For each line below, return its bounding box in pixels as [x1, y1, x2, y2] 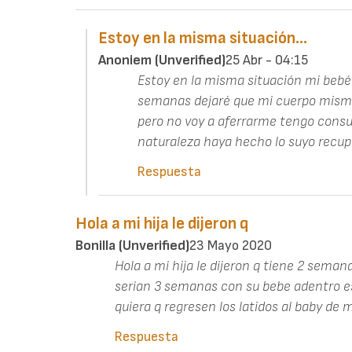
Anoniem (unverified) [97, 51, 225, 68]
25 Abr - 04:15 [225, 51, 308, 68]
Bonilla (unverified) [75, 236, 189, 254]
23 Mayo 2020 [189, 236, 272, 254]
